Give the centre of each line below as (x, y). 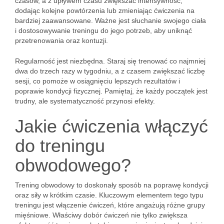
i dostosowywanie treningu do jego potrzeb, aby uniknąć (103, 30)
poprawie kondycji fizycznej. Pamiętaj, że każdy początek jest (111, 91)
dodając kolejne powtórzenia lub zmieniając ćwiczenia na (105, 10)
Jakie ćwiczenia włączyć (111, 126)
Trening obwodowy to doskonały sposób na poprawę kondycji (112, 185)
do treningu (60, 146)
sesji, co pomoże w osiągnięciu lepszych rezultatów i (97, 81)
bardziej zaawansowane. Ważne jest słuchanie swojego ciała (110, 20)
